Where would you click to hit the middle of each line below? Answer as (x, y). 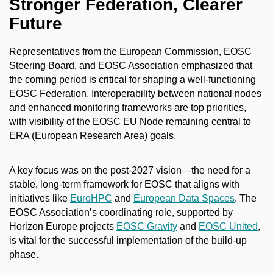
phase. (24, 254)
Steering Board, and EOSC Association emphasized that (131, 66)
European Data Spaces (184, 198)
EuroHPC (91, 198)
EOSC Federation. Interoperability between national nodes (135, 94)
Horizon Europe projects (63, 226)
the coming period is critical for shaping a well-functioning (133, 80)
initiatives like (40, 198)
